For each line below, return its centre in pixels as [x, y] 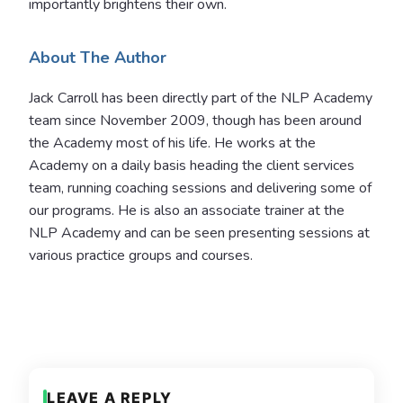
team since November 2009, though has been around [195, 120]
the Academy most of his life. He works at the [172, 143]
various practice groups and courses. [141, 255]
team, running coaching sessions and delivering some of [200, 188]
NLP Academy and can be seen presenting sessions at [199, 233]
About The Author [98, 57]
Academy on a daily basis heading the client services [192, 165]
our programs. [72, 210]
